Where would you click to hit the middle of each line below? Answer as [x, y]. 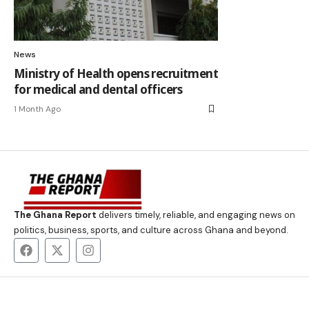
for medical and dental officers [98, 89]
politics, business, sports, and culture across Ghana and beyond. [151, 230]
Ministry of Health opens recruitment [116, 73]
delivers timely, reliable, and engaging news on [196, 215]
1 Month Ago [37, 109]
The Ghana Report [55, 215]
